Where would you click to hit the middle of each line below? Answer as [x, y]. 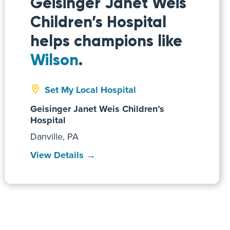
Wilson [54, 60]
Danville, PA [54, 136]
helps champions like [106, 41]
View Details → [63, 155]
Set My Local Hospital [90, 90]
